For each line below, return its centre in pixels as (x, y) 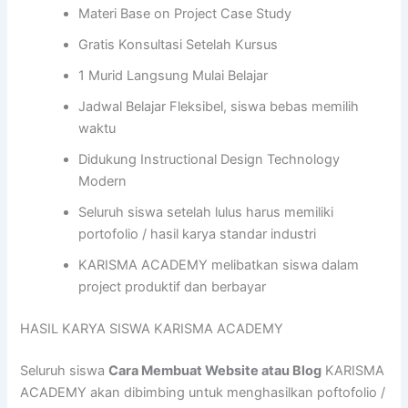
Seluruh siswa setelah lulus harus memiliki (206, 213)
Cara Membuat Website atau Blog (215, 371)
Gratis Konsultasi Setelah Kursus (178, 45)
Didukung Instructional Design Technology (209, 160)
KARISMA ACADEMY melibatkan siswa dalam (219, 265)
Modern (103, 182)
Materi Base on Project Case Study (185, 14)
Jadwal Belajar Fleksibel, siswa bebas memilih (219, 107)
